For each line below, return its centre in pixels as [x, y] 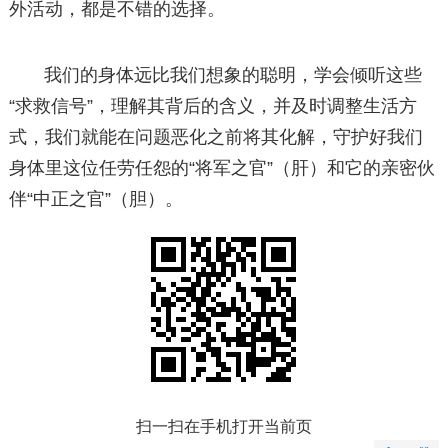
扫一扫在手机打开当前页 [223, 427]
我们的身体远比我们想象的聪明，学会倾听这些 [233, 75]
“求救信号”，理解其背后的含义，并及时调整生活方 [212, 106]
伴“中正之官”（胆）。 [95, 199]
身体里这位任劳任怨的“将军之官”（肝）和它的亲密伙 [221, 168]
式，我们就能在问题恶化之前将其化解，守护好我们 [215, 137]
